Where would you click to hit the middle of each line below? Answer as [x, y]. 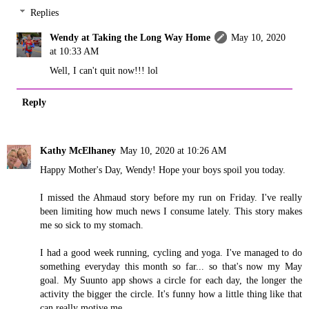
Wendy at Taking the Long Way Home [130, 38]
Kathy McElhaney [78, 150]
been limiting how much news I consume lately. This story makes [171, 211]
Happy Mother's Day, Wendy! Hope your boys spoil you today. [163, 169]
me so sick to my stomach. [92, 225]
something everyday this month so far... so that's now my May [171, 266]
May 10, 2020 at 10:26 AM [173, 150]
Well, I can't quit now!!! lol [104, 71]
